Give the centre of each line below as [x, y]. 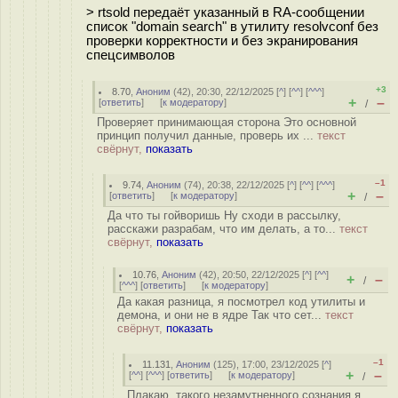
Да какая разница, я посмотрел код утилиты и [241, 302]
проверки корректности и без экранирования [222, 40]
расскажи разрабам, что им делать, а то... [223, 229]
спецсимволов [131, 55]
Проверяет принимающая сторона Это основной [227, 122]
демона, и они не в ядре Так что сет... [221, 315]
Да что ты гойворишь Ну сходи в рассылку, [224, 215]
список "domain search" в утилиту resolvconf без [232, 26]
